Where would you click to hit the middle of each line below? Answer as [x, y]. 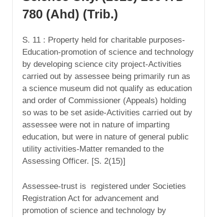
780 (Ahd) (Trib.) [70, 14]
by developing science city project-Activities [102, 64]
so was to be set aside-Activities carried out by [107, 112]
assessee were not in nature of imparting [96, 124]
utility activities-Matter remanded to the [93, 149]
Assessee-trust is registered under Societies [104, 186]
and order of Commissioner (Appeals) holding [104, 100]
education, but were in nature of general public [106, 137]
